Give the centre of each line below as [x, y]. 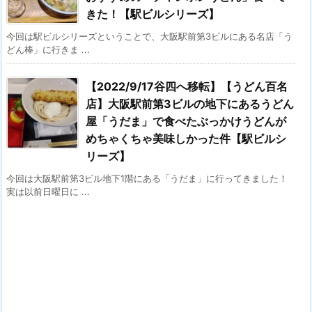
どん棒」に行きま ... [48, 49]
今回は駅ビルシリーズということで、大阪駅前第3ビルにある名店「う [149, 36]
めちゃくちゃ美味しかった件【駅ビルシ [186, 138]
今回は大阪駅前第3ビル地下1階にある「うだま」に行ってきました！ [147, 178]
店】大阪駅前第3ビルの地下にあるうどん [190, 103]
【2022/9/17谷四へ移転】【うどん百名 [187, 86]
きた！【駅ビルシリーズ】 [153, 14]
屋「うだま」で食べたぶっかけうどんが [186, 121]
